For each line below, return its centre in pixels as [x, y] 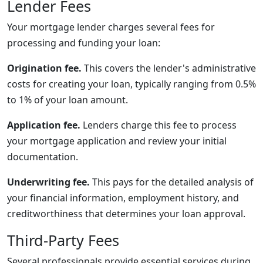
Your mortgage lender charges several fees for [111, 27]
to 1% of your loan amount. [68, 100]
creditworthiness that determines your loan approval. [126, 214]
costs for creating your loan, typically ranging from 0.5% [131, 84]
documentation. [43, 157]
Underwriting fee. [48, 182]
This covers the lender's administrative [169, 68]
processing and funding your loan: [84, 43]
